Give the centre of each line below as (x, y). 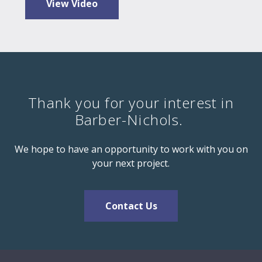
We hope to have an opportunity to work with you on (131, 149)
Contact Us (131, 206)
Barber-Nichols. (131, 120)
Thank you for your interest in (131, 103)
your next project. (131, 163)
